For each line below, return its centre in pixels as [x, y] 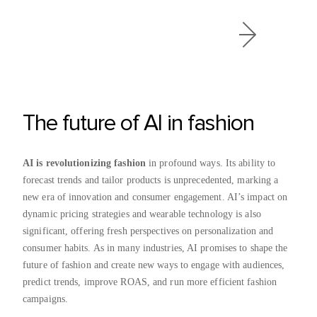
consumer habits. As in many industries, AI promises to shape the [155, 248]
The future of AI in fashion [138, 123]
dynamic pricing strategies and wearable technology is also [142, 214]
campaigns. [47, 299]
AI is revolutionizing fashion [84, 163]
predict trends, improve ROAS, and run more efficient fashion [150, 282]
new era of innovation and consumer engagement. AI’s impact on [155, 197]
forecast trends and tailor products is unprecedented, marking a [151, 180]
